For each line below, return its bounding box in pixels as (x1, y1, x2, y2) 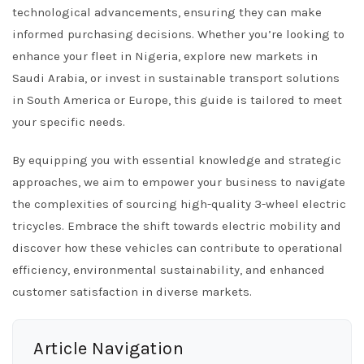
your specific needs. (12, 115, 125, 129)
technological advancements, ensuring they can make (12, 5, 322, 19)
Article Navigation (33, 338, 184, 359)
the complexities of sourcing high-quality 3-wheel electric (12, 197, 346, 211)
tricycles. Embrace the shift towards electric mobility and (12, 219, 341, 233)
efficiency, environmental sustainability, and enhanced (12, 262, 325, 277)
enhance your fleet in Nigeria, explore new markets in (12, 49, 318, 63)
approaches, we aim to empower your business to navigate (12, 175, 345, 189)
